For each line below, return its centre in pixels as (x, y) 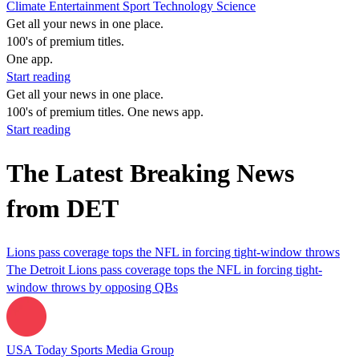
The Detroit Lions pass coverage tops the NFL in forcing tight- (164, 269)
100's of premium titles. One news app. (105, 112)
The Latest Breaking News (150, 173)
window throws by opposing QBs (92, 287)
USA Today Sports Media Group (90, 349)
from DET (63, 209)
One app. (30, 59)
